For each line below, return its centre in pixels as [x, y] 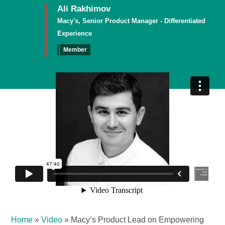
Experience [74, 33]
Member [75, 50]
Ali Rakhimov [84, 9]
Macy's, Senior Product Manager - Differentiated [131, 21]
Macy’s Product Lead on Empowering [138, 220]
